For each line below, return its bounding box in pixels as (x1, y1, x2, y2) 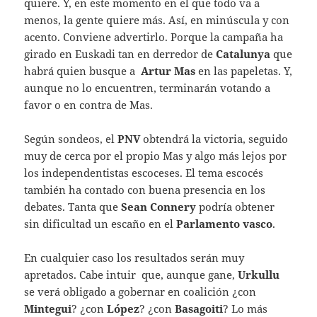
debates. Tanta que (24, 200, 122, 214)
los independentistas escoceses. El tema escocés (24, 166, 264, 180)
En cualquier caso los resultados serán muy (24, 250, 245, 265)
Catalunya (216, 47, 274, 62)
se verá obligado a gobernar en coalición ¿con (24, 284, 257, 299)
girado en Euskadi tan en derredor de (24, 47, 217, 62)
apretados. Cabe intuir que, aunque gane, (24, 267, 238, 282)
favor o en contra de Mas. (24, 98, 154, 113)
